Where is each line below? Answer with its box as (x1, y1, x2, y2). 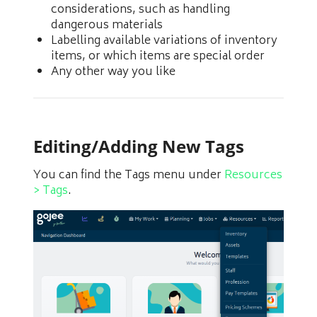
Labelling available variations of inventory (51, 31, 277, 51)
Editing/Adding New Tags (33, 135, 244, 158)
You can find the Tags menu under (33, 166, 224, 185)
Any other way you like (51, 62, 175, 82)
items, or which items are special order (51, 47, 265, 67)
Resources (224, 166, 282, 185)
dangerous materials (51, 16, 163, 35)
